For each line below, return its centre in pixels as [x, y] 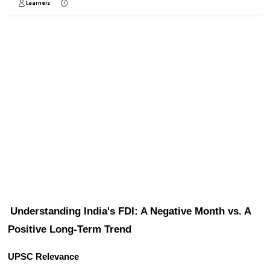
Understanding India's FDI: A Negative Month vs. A [131, 211]
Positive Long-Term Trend [70, 229]
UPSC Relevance [44, 257]
